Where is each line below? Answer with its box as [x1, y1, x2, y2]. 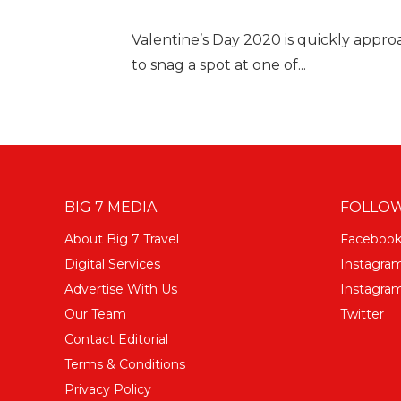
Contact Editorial [64, 330, 168, 347]
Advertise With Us [64, 280, 177, 297]
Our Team [64, 305, 126, 322]
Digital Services [64, 255, 160, 272]
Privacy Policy [64, 380, 151, 397]
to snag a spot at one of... [132, 55, 306, 73]
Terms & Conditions [64, 355, 185, 372]
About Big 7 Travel [64, 230, 179, 247]
